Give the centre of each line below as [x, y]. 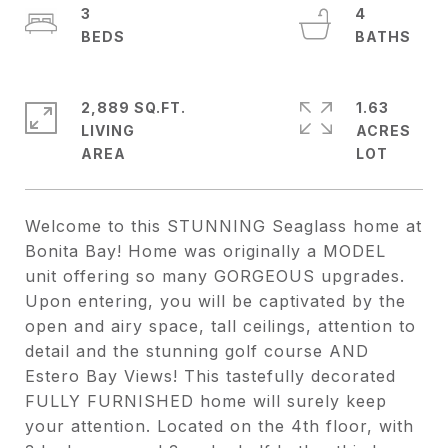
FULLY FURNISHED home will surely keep [206, 401]
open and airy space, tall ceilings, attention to [220, 326]
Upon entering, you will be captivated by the [215, 301]
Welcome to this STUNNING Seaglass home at [223, 226]
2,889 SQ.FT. [133, 107]
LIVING [108, 130]
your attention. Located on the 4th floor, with [219, 426]
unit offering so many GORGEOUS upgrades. [215, 276]
